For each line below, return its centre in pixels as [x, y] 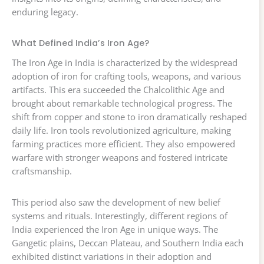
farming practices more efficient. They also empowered [123, 144]
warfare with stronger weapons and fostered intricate [120, 158]
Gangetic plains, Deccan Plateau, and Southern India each [128, 243]
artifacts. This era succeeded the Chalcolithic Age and [118, 90]
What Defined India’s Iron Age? [80, 43]
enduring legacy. [45, 12]
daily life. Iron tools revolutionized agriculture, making [121, 131]
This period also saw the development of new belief [116, 202]
